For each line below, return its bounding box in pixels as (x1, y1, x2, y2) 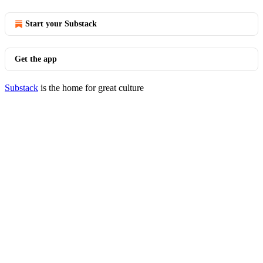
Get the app (15, 55, 57, 63)
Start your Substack (25, 19, 97, 28)
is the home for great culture (38, 83, 144, 93)
